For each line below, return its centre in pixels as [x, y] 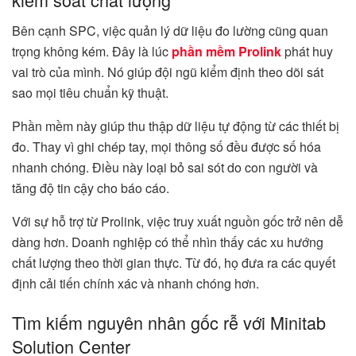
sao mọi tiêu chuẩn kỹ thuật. [90, 92]
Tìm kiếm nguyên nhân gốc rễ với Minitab [169, 323]
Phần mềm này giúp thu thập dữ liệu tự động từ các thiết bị [176, 126]
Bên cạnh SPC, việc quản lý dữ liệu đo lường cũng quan [170, 30]
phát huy [307, 51]
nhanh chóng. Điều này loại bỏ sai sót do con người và [165, 167]
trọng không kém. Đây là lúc [92, 51]
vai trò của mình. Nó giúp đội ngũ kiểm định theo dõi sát [168, 72]
